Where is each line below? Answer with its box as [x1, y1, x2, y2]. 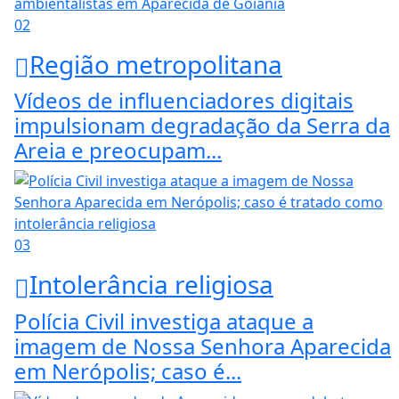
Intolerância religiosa [29, 267, 273, 302]
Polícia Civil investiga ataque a [14, 305, 313, 336]
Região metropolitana [29, 46, 282, 81]
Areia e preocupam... [14, 135, 222, 166]
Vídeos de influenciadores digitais [14, 85, 354, 116]
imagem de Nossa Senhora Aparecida [14, 330, 391, 361]
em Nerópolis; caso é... [14, 355, 241, 386]
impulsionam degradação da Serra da [14, 110, 390, 141]
